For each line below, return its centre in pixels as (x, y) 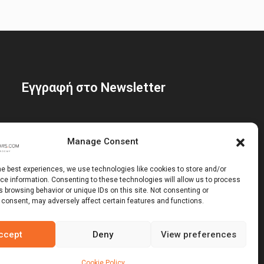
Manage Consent (103, 141)
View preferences (198, 234)
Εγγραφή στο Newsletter (93, 88)
